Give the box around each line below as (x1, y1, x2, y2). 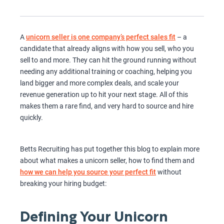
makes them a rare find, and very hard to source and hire (20, 102, 193, 110)
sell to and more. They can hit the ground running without (20, 56, 196, 64)
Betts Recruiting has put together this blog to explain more (20, 145, 199, 153)
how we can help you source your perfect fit (20, 168, 156, 176)
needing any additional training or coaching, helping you (20, 67, 192, 76)
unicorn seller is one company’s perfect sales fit (26, 33, 175, 41)
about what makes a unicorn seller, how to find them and (20, 156, 194, 165)
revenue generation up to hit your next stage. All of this (20, 90, 188, 99)
